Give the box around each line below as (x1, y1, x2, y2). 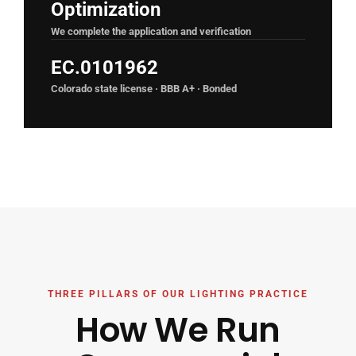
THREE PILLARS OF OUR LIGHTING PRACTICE (48, 288, 308, 300)
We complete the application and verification (50, 25, 251, 37)
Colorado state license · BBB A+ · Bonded (50, 82, 237, 95)
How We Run (75, 306, 281, 354)
